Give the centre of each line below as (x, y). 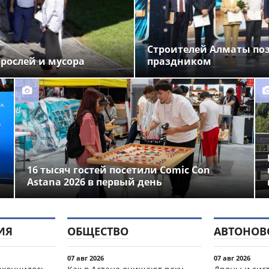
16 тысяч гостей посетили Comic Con (118, 170)
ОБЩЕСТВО (98, 231)
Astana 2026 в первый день (94, 182)
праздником (179, 61)
